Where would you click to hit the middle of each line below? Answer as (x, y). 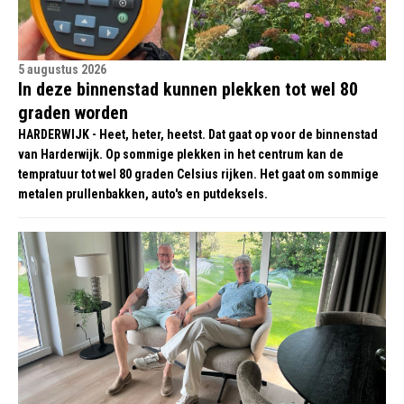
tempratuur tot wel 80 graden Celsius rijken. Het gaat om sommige (198, 174)
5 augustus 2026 (62, 69)
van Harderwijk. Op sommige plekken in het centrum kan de (181, 154)
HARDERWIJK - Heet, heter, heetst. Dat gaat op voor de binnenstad (198, 134)
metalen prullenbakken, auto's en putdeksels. (143, 194)
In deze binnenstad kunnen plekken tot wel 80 (188, 89)
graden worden (73, 113)
